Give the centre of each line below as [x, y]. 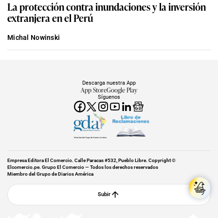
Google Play [122, 90]
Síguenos [109, 97]
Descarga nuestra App [109, 83]
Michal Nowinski [34, 38]
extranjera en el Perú [50, 18]
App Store [94, 90]
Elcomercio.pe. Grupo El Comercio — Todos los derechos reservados [83, 167]
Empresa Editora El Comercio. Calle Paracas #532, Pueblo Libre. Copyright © [91, 160]
